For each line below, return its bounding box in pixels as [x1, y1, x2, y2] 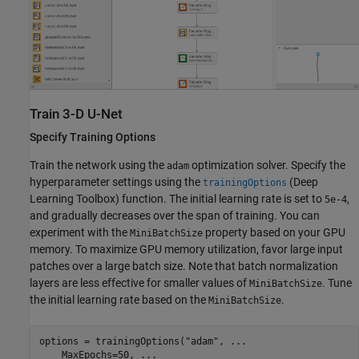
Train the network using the [30, 159, 167, 172]
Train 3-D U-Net [30, 107, 123, 123]
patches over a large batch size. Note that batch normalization [30, 260, 338, 273]
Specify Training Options [30, 131, 155, 144]
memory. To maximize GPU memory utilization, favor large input [30, 243, 343, 256]
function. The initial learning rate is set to [119, 192, 325, 206]
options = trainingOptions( [38, 335, 185, 347]
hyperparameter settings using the [30, 175, 203, 189]
